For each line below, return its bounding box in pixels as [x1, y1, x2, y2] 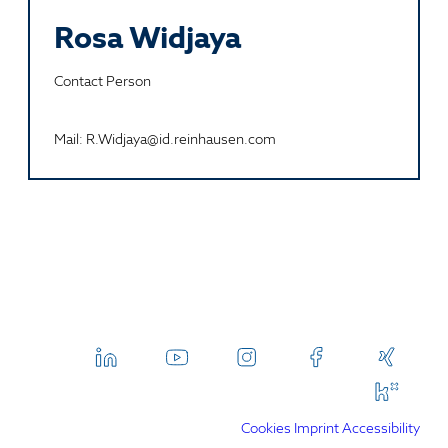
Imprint [294, 418, 339, 437]
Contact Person [54, 71, 151, 90]
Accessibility [342, 418, 420, 437]
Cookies [241, 418, 291, 437]
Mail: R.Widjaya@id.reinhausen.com [54, 129, 276, 148]
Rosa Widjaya [54, 16, 241, 57]
